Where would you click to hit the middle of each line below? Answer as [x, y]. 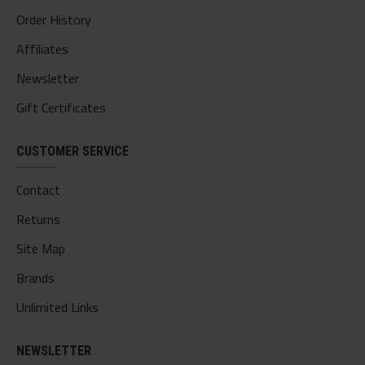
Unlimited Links [57, 307]
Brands [35, 278]
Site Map [41, 248]
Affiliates [42, 49]
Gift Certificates [61, 108]
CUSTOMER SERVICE [73, 151]
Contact [38, 190]
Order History [54, 20]
